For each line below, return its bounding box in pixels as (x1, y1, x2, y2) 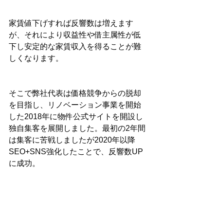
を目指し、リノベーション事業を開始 (9, 101, 141, 109)
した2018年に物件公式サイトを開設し (9, 112, 143, 121)
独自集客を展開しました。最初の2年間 (9, 124, 145, 133)
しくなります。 (9, 54, 63, 63)
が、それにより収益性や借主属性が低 (9, 31, 141, 39)
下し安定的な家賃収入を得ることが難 (9, 42, 141, 51)
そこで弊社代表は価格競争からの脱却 (9, 89, 141, 98)
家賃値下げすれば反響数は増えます (9, 19, 133, 28)
